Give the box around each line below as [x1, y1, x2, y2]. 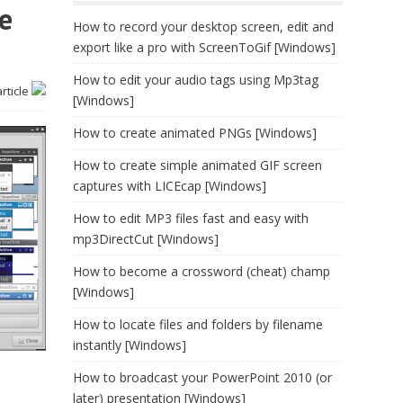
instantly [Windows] [73, 336, 186, 354]
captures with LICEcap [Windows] [73, 177, 266, 194]
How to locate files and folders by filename [73, 316, 323, 333]
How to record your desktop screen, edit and [73, 18, 334, 35]
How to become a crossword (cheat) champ [73, 263, 330, 280]
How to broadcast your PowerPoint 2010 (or [73, 369, 332, 386]
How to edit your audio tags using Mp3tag [73, 71, 318, 88]
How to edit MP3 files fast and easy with [73, 210, 309, 227]
